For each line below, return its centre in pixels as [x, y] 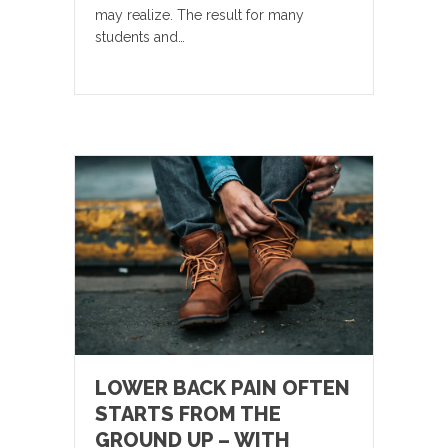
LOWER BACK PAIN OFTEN [222, 387]
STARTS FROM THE [188, 413]
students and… [140, 36]
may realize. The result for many [199, 14]
